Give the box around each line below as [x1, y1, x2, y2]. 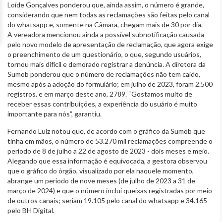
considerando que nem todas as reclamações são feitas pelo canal [7, 10, 210, 19]
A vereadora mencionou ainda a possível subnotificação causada [7, 30, 204, 39]
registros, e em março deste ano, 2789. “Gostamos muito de [7, 89, 192, 98]
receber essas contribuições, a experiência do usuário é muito [7, 99, 197, 108]
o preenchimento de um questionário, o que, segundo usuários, [7, 50, 201, 58]
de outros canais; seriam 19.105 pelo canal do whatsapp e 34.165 [7, 196, 207, 205]
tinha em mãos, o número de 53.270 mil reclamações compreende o [7, 136, 213, 145]
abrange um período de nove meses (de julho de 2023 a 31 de [7, 176, 195, 185]
